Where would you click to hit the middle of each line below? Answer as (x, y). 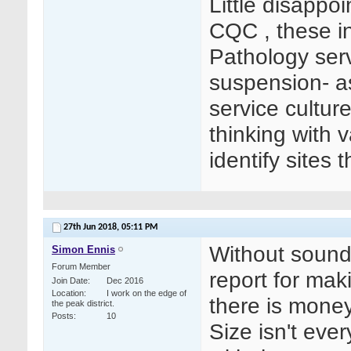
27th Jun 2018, (92, 228)
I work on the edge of (147, 293)
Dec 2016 (125, 281)
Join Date (70, 281)
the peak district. (83, 304)
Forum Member (81, 267)
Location (68, 293)
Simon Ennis (83, 250)
